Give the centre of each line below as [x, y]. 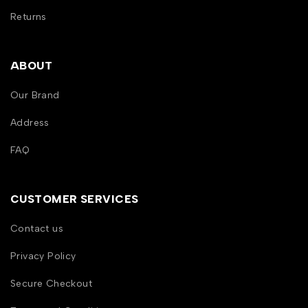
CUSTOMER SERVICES [75, 199]
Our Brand [35, 96]
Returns [29, 17]
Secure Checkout [51, 284]
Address [30, 123]
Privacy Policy [43, 256]
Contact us [37, 229]
